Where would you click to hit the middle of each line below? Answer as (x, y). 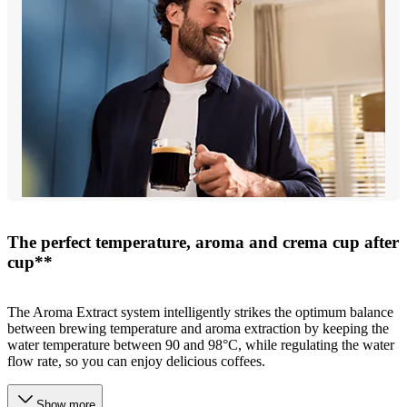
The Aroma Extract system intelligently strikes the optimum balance (200, 312)
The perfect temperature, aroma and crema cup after (203, 242)
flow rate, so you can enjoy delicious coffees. (136, 361)
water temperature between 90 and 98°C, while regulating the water (201, 344)
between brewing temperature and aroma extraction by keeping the (198, 328)
